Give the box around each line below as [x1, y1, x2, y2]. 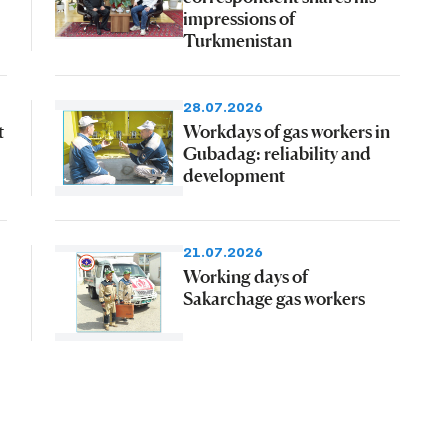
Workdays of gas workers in [182, 119, 390, 142]
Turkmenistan [182, 28, 292, 51]
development [182, 163, 285, 186]
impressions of [182, 6, 295, 29]
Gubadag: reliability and [182, 141, 371, 164]
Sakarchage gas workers [182, 286, 365, 309]
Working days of [182, 264, 308, 287]
